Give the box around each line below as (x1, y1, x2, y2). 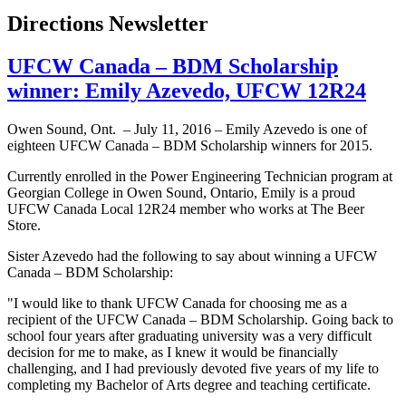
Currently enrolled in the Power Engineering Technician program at (7, 169, 392, 185)
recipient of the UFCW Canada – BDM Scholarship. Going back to (7, 312, 393, 328)
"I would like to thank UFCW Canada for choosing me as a (7, 295, 347, 312)
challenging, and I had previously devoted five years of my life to (7, 361, 379, 377)
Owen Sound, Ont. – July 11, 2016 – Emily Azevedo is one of (7, 121, 367, 138)
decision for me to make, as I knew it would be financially (7, 344, 338, 361)
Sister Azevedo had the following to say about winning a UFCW (7, 248, 377, 265)
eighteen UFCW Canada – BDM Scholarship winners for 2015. (7, 138, 372, 154)
